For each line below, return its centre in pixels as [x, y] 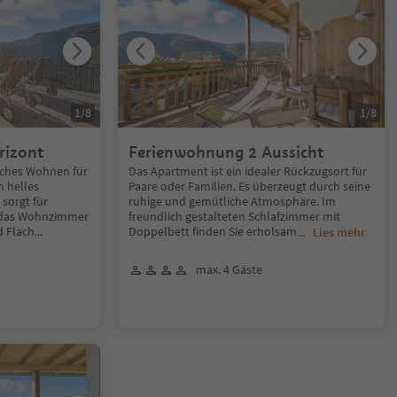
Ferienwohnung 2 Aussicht [227, 152]
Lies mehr [339, 232]
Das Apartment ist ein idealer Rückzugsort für [248, 171]
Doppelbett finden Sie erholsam [213, 231]
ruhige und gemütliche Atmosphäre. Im [233, 201]
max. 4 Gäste [230, 269]
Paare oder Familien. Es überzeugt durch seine [250, 186]
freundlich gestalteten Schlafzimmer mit [235, 216]
